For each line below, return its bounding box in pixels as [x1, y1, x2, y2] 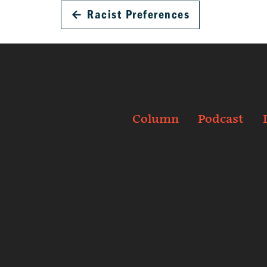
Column [132, 112, 179, 127]
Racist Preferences [87, 8, 190, 21]
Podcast [198, 112, 244, 127]
